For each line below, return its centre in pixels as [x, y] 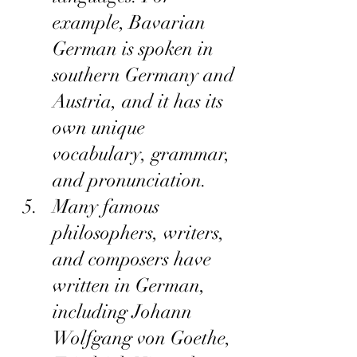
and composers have [134, 259]
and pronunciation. [130, 180]
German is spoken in [135, 49]
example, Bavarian [131, 23]
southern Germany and [146, 75]
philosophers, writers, [141, 233]
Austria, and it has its [140, 102]
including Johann [125, 312]
